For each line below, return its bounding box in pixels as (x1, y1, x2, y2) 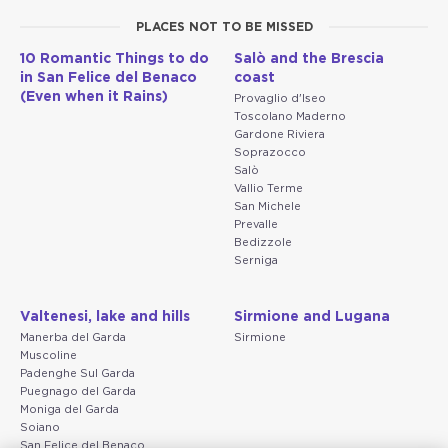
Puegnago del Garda (20, 385, 136, 397)
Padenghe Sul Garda (20, 367, 135, 379)
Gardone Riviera (234, 128, 325, 140)
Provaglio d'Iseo (234, 92, 326, 104)
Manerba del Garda (20, 331, 126, 343)
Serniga (234, 254, 278, 266)
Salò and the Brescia (234, 51, 384, 66)
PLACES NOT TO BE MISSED (135, 20, 313, 33)
